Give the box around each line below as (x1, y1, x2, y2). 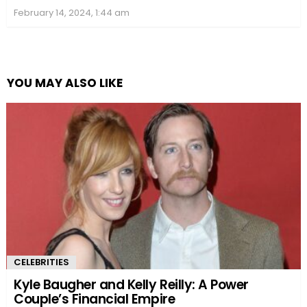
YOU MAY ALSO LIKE (7, 75, 123, 92)
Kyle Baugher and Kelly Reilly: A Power (14, 275, 249, 294)
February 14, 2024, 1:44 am (14, 6, 130, 20)
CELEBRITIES (14, 255, 69, 269)
